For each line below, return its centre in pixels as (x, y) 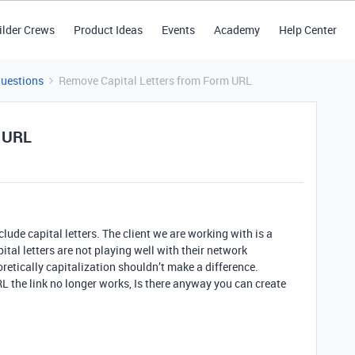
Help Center (307, 30)
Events (178, 30)
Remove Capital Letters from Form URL (155, 80)
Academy (237, 30)
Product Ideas (108, 30)
